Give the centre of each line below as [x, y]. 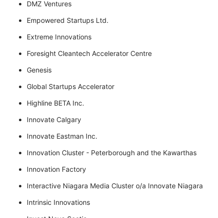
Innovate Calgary [54, 120]
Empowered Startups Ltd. [68, 20]
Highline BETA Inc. [55, 103]
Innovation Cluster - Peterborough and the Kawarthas [112, 153]
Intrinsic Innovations [58, 202]
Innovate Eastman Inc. [62, 136]
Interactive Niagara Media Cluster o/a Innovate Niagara [116, 186]
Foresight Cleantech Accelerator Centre [89, 54]
